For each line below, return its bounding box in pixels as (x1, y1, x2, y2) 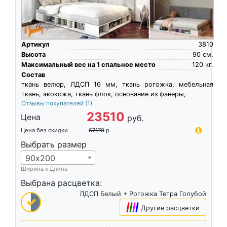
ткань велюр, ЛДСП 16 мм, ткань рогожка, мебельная (21, 80, 213, 88)
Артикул (21, 40, 50, 48)
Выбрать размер (20, 139, 87, 149)
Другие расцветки (141, 204, 200, 212)
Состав (21, 70, 45, 79)
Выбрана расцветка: (20, 177, 102, 188)
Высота (21, 50, 46, 58)
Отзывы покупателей (21, 99, 85, 107)
